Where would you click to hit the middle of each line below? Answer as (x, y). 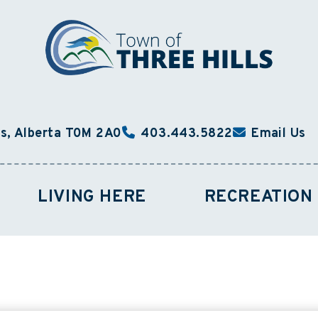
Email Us (279, 134)
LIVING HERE (92, 197)
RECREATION (258, 197)
